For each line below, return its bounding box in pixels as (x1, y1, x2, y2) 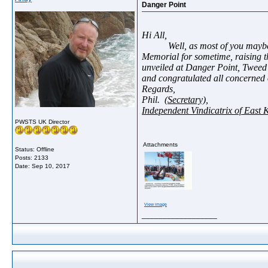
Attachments (143, 141, 178, 148)
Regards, (142, 84, 175, 94)
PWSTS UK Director (15, 118, 69, 125)
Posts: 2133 (15, 154, 48, 161)
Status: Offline (15, 146, 54, 153)
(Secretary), (165, 95, 208, 105)
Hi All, (142, 30, 167, 40)
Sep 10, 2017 (32, 163, 70, 169)
